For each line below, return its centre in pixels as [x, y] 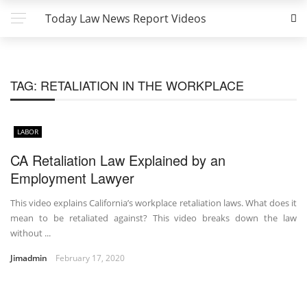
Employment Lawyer [72, 178]
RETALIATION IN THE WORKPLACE [142, 85]
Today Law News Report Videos [126, 19]
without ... [30, 233]
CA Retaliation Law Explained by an [118, 160]
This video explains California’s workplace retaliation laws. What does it [153, 203]
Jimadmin [29, 258]
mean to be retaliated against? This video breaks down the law [153, 218]
